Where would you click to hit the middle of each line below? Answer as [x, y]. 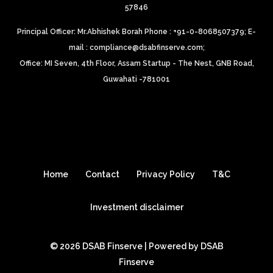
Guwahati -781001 [136, 79]
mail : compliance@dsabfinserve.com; [136, 48]
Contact [102, 174]
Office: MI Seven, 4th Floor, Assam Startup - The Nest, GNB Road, [136, 63]
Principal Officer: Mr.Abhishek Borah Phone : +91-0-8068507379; [133, 32]
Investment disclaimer [136, 207]
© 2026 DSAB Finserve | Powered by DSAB [136, 246]
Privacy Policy [165, 174]
